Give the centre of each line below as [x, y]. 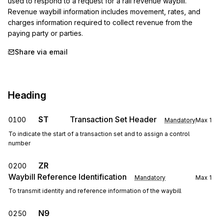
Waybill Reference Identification [68, 177]
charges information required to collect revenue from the [100, 22]
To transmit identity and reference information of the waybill [95, 191]
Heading [27, 95]
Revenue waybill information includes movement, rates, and [104, 12]
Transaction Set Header [113, 119]
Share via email [41, 52]
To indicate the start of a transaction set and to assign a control [99, 134]
